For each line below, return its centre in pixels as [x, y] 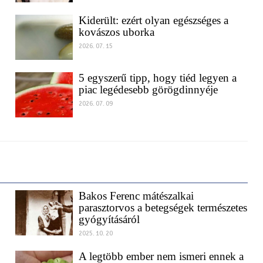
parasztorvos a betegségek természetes [163, 218]
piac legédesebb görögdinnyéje [148, 100]
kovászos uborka [116, 43]
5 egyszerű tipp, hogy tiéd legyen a [157, 89]
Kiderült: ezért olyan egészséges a [153, 31]
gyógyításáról [109, 230]
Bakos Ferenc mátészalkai [136, 207]
